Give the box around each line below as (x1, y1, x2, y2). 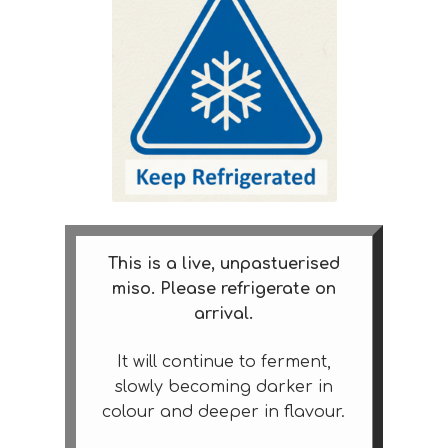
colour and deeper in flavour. (102, 402, 346, 421)
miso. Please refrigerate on (111, 280, 336, 299)
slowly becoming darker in (114, 377, 333, 396)
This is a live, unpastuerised (107, 255, 340, 274)
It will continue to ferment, (116, 352, 331, 371)
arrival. (194, 305, 254, 324)
